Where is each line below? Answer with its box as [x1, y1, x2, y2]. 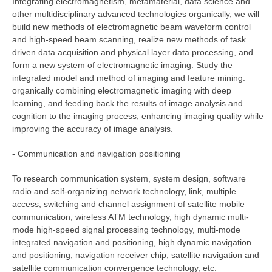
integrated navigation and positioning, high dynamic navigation [12, 237, 251, 248]
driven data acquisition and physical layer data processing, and [12, 47, 253, 58]
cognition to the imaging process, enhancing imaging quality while [12, 111, 263, 121]
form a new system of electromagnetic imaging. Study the [12, 60, 233, 70]
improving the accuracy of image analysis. [12, 124, 173, 134]
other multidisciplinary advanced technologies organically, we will [12, 9, 259, 19]
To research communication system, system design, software [12, 174, 246, 184]
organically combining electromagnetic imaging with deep [12, 86, 231, 96]
